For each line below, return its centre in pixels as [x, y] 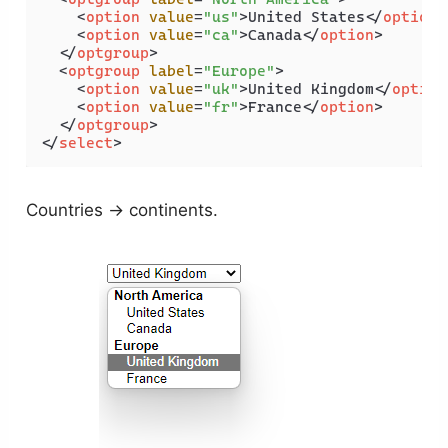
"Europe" [239, 71]
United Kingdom [311, 89]
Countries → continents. [122, 209]
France [275, 107]
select [86, 143]
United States [307, 17]
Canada [275, 35]
